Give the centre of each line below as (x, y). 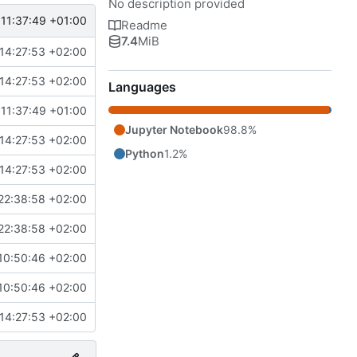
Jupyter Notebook (174, 129)
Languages (142, 86)
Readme (144, 25)
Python (145, 153)
